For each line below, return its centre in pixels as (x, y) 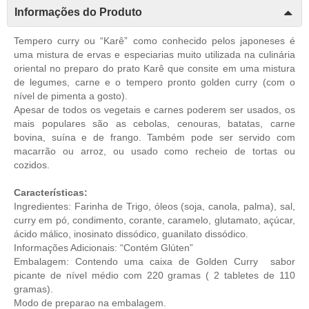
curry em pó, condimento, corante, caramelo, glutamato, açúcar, (154, 220)
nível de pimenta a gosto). (71, 96)
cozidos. (32, 165)
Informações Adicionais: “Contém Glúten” (103, 248)
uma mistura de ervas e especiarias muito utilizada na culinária (154, 55)
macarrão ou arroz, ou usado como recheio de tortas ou (154, 151)
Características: (51, 193)
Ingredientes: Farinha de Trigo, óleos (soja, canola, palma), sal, (154, 207)
